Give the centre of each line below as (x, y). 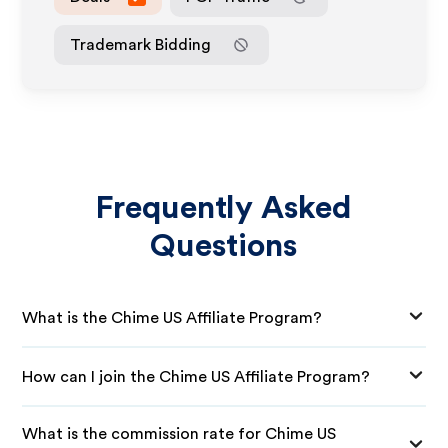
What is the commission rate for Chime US (179, 434)
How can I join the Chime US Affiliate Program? (196, 376)
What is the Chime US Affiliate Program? (172, 317)
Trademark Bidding (141, 44)
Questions (224, 246)
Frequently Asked (224, 208)
